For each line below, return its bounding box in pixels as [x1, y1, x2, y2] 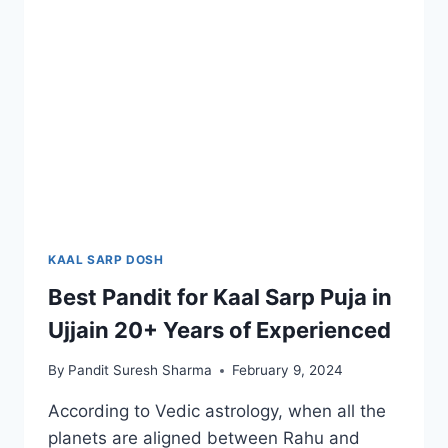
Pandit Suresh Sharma [68, 362, 213, 379]
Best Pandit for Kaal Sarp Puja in [48, 283, 392, 310]
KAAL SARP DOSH [48, 251, 164, 267]
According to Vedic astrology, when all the [48, 401, 386, 422]
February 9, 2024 [232, 362, 344, 379]
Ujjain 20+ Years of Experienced [48, 316, 391, 343]
